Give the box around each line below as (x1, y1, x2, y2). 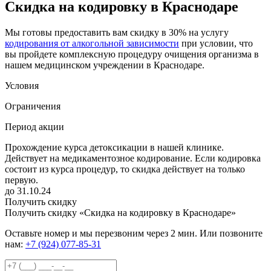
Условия (5, 80, 39, 91)
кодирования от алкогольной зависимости (5, 38, 179, 48)
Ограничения (5, 100, 60, 111)
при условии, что (179, 38, 253, 48)
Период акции (5, 121, 64, 132)
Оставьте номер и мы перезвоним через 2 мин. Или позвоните (5, 227, 263, 238)
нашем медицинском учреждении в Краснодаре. (5, 59, 204, 70)
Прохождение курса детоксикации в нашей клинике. (5, 142, 224, 152)
